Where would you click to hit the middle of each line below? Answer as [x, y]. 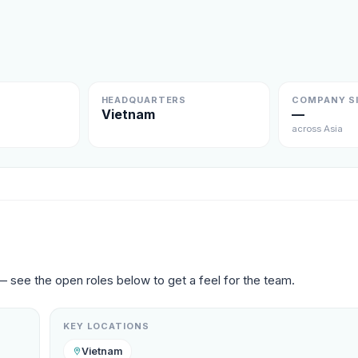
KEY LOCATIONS [106, 326]
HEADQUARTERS [144, 100]
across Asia [318, 129]
